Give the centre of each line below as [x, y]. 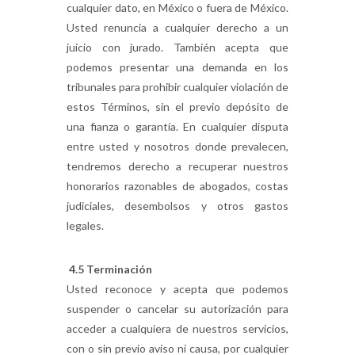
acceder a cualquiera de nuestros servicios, [177, 328]
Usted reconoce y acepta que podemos [177, 289]
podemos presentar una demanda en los [177, 67]
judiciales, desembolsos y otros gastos [177, 206]
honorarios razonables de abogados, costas [177, 186]
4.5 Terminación [109, 269]
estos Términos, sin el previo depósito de [177, 107]
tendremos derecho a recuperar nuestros [177, 166]
